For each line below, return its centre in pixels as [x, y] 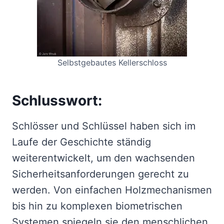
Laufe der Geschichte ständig [81, 142]
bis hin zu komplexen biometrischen [97, 206]
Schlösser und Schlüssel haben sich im [104, 126]
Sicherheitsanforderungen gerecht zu [100, 174]
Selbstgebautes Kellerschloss [112, 62]
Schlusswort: [57, 100]
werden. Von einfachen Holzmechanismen [112, 190]
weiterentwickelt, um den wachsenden [103, 158]
